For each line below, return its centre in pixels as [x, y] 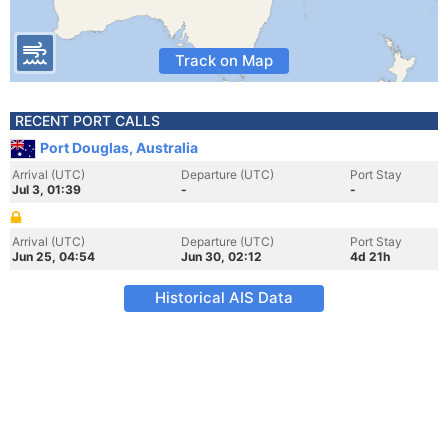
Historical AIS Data [224, 297]
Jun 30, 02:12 [221, 256]
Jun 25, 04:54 [53, 256]
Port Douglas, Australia [119, 147]
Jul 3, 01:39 [46, 189]
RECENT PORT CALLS [87, 120]
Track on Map [224, 60]
